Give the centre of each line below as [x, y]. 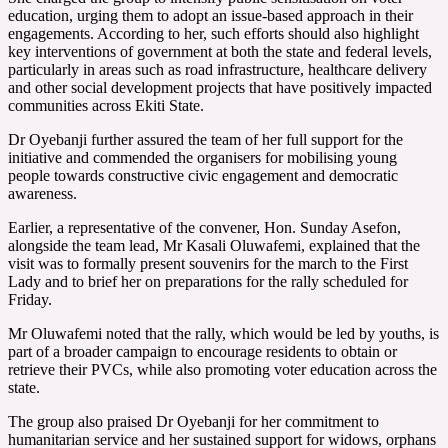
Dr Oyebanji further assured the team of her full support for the [205, 139]
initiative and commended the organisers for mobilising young [202, 157]
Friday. [30, 299]
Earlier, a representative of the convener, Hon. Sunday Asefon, [204, 227]
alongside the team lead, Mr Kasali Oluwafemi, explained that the [214, 245]
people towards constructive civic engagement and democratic [203, 175]
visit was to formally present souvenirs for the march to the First [208, 263]
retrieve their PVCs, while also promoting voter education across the [222, 369]
